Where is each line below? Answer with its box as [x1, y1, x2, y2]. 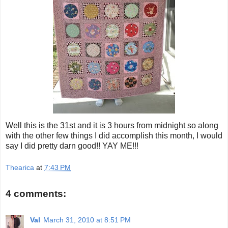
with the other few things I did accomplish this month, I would [6, 131, 222, 140]
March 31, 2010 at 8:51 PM [43, 216, 131, 224]
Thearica [6, 163, 34, 172]
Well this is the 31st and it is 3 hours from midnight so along [6, 121, 218, 130]
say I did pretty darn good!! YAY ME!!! [6, 141, 138, 150]
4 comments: [6, 188, 66, 199]
